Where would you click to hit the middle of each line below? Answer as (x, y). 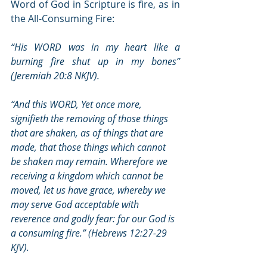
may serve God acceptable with (76, 204)
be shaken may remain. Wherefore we (90, 161)
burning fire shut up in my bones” (95, 61)
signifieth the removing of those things (91, 118)
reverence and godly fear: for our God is (94, 218)
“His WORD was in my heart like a (95, 47)
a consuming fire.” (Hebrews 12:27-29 (90, 233)
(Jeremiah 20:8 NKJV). (55, 75)
